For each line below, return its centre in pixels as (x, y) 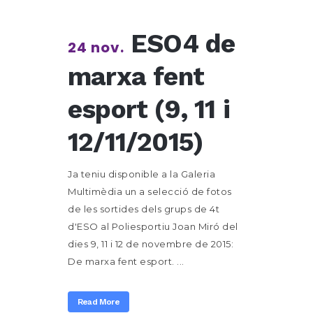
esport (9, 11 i (149, 109)
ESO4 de (183, 44)
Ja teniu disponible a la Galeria (141, 174)
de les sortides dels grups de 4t (144, 209)
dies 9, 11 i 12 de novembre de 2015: (151, 244)
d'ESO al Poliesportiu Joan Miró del (153, 226)
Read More (99, 302)
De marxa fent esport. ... (126, 261)
